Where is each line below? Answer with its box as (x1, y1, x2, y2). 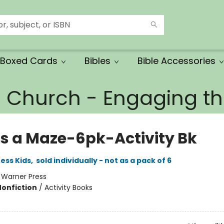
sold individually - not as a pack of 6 (35, 155, 171, 165)
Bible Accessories (137, 54, 215, 67)
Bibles (84, 54, 110, 67)
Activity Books (44, 182, 92, 192)
